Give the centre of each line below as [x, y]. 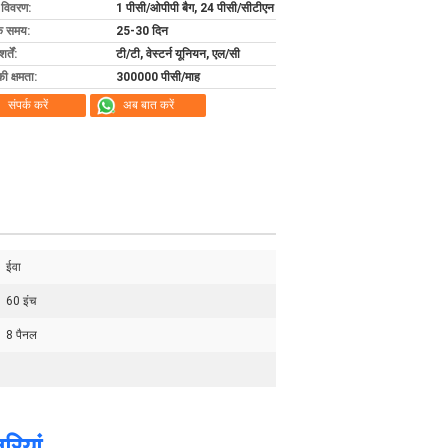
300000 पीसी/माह [158, 77]
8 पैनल [21, 335]
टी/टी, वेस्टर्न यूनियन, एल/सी [178, 54]
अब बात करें [148, 105]
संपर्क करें [28, 105]
